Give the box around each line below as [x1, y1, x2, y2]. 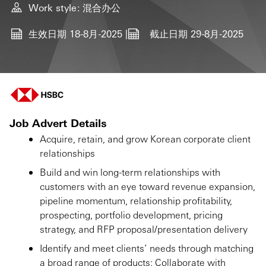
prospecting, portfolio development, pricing [39, 208, 223, 221]
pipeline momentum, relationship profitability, [39, 194, 232, 207]
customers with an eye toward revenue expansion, [39, 180, 255, 192]
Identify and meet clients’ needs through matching [39, 242, 254, 254]
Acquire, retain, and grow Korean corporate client [39, 132, 251, 145]
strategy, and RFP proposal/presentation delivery [39, 223, 248, 235]
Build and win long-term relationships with [39, 166, 220, 178]
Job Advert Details [9, 116, 107, 129]
